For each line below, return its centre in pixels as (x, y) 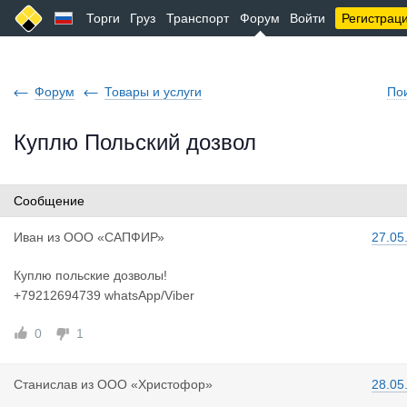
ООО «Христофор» (155, 384)
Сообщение (49, 201)
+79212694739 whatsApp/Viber (104, 295)
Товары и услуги (153, 92)
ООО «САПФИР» (114, 237)
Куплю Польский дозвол (135, 142)
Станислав (45, 384)
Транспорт (198, 18)
